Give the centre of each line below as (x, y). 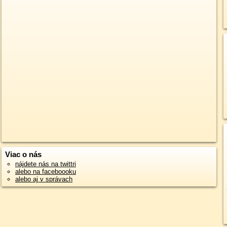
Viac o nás (23, 154)
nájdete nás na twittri (45, 164)
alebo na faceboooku (45, 172)
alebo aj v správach (44, 179)
